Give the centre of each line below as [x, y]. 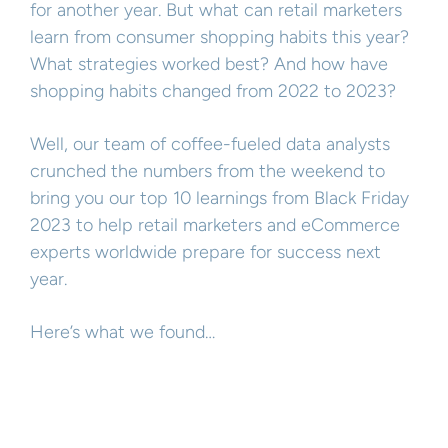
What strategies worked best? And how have [209, 64]
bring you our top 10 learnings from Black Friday [219, 198]
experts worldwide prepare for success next [205, 252]
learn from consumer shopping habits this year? [219, 37]
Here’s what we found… [122, 332]
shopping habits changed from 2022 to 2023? [213, 91]
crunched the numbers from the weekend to [207, 171]
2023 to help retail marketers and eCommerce [215, 225]
